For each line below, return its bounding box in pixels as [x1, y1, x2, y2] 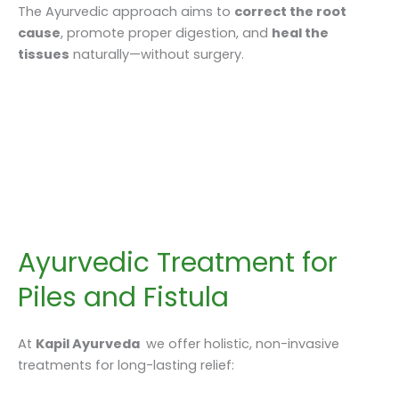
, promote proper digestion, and [61, 23, 272, 42]
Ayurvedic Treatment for [18, 243, 338, 281]
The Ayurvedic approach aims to [18, 2, 234, 20]
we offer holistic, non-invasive [142, 334, 339, 353]
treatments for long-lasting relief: [18, 355, 234, 374]
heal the [272, 23, 329, 42]
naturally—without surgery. [69, 45, 244, 63]
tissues [18, 45, 69, 63]
